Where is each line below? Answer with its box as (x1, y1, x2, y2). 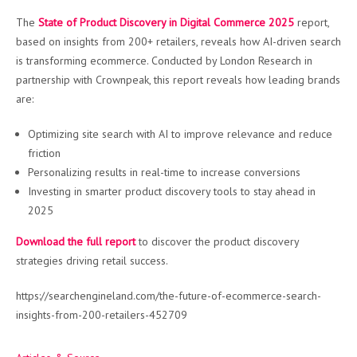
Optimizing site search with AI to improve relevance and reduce (28, 127, 332, 141)
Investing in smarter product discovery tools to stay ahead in (28, 184, 316, 198)
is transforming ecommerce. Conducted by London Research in (16, 53, 312, 68)
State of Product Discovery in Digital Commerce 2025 (38, 15, 294, 29)
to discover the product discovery (135, 234, 299, 249)
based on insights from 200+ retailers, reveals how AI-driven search (16, 34, 341, 49)
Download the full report (16, 234, 135, 249)
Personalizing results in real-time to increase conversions (28, 165, 300, 179)
